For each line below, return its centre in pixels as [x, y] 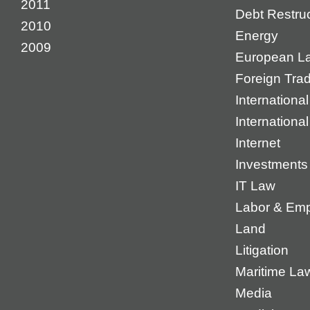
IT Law [255, 186]
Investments [272, 164]
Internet [258, 143]
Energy [257, 36]
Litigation [262, 250]
